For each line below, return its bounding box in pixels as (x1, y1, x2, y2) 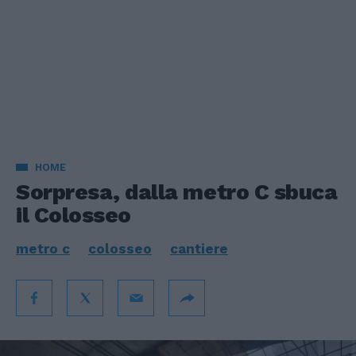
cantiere (170, 241, 228, 257)
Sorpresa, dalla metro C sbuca (16, 179, 338, 205)
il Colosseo (16, 202, 131, 228)
